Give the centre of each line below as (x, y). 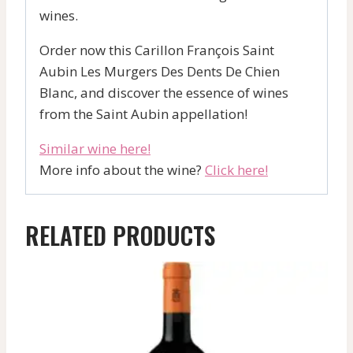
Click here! (236, 169)
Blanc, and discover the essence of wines (164, 92)
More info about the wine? (122, 169)
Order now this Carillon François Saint (157, 50)
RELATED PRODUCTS (120, 235)
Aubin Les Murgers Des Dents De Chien (160, 71)
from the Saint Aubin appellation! (143, 113)
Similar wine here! (95, 148)
